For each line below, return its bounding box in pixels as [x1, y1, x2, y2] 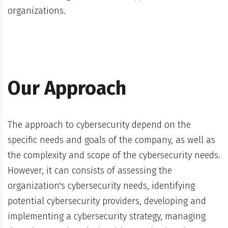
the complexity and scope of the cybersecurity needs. [8, 149, 220, 161]
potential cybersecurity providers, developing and [8, 195, 206, 207]
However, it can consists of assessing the [8, 164, 172, 176]
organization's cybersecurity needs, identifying [8, 180, 195, 191]
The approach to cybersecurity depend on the [8, 119, 191, 130]
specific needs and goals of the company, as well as [8, 134, 215, 146]
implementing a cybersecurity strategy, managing [8, 210, 206, 222]
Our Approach [8, 76, 126, 100]
